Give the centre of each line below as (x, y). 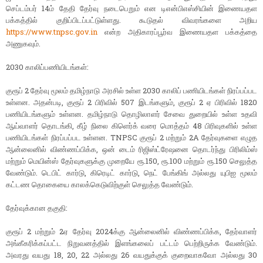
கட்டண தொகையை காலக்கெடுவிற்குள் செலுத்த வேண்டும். (100, 185)
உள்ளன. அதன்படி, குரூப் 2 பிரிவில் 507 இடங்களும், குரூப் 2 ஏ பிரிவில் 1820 (131, 102)
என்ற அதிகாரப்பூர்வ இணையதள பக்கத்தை (177, 32)
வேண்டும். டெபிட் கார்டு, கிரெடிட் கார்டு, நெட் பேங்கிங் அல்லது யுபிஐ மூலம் (131, 173)
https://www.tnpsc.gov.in (52, 32)
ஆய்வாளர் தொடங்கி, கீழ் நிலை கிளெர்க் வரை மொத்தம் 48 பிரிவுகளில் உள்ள (131, 126)
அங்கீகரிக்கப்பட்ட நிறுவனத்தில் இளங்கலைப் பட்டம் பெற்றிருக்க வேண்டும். (131, 243)
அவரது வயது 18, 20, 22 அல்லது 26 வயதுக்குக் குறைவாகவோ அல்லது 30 (131, 255)
